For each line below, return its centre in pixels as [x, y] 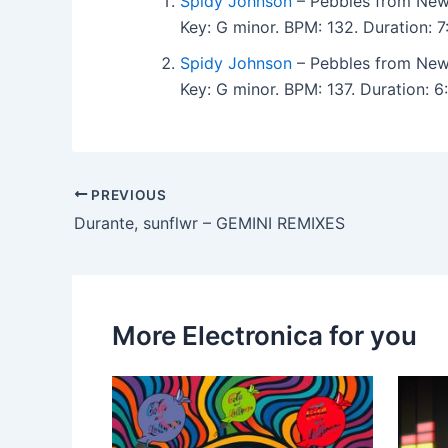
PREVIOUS [127, 194]
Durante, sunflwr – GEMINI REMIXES [209, 223]
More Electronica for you [264, 336]
